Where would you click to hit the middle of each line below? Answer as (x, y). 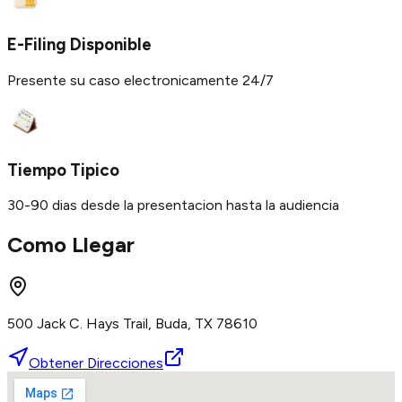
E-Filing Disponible (79, 45)
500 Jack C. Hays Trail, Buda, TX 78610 (132, 324)
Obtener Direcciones (96, 363)
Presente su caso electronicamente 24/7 (140, 80)
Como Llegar (71, 245)
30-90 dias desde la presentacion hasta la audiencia (173, 205)
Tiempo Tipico (63, 170)
